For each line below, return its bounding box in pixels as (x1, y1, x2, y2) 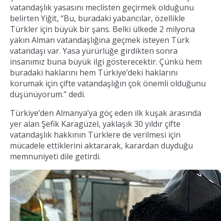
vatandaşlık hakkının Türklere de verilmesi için (10, 129, 181, 140)
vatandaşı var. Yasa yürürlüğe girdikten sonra (10, 45, 178, 56)
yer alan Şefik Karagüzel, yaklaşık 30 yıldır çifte (10, 118, 181, 129)
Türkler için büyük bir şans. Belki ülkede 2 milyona (10, 23, 195, 35)
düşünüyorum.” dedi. (10, 88, 85, 100)
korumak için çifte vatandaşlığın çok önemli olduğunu (10, 77, 206, 89)
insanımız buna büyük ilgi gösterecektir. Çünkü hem (10, 56, 202, 67)
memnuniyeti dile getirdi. (10, 150, 101, 162)
